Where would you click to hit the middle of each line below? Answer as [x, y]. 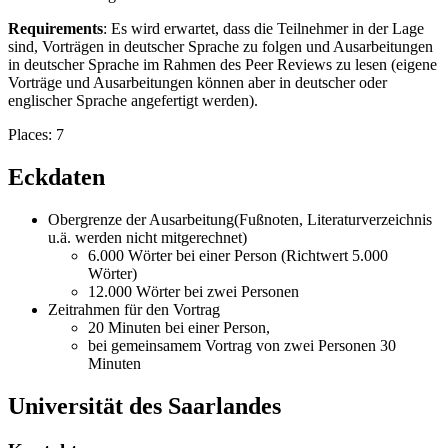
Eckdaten [56, 177]
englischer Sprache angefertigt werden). [133, 101]
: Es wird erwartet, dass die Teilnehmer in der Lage [263, 29]
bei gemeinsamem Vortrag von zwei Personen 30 [242, 346]
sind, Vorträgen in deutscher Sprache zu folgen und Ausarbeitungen [220, 47]
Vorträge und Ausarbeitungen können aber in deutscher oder [197, 83]
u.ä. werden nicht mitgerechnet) [147, 238]
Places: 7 [36, 135]
